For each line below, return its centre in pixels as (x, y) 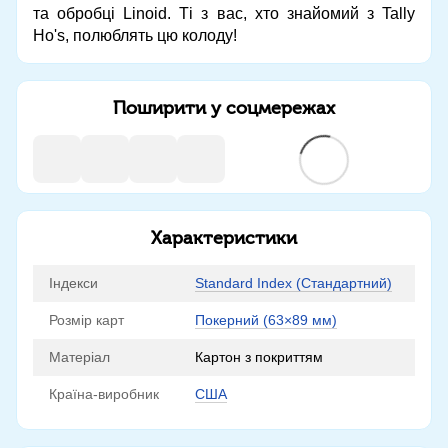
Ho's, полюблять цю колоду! (135, 35)
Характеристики (224, 237)
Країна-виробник (104, 393)
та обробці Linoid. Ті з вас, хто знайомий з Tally (224, 13)
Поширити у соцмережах (224, 107)
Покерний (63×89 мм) (266, 319)
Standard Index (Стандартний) (293, 282)
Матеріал (79, 356)
